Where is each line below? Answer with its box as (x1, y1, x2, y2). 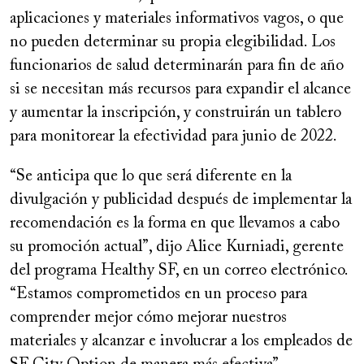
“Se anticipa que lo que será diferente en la (10, 168, 292, 185)
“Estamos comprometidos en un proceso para (10, 286, 307, 303)
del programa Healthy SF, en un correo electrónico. (10, 262, 348, 279)
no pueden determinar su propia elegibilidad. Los (10, 34, 336, 51)
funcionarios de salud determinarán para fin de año (10, 58, 344, 75)
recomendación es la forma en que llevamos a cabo (10, 215, 340, 232)
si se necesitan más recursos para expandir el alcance (10, 81, 351, 98)
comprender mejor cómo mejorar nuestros (10, 310, 287, 327)
